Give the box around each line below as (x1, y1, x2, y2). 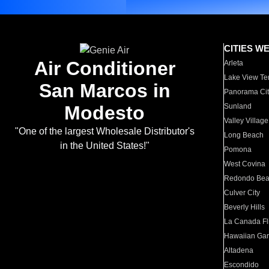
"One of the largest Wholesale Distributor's (14, 126, 195, 136)
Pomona (224, 145, 252, 154)
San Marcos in (38, 80, 171, 101)
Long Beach (224, 131, 264, 139)
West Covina (224, 160, 266, 168)
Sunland (224, 102, 252, 110)
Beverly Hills (224, 203, 265, 211)
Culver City (224, 189, 261, 197)
